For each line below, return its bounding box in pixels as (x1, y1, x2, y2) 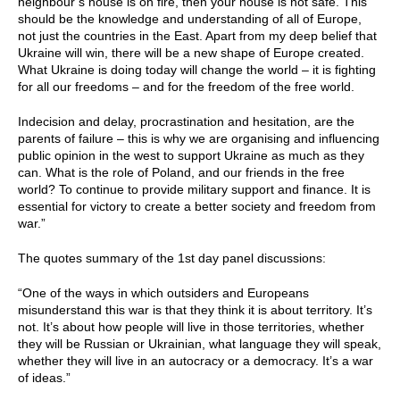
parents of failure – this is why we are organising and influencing (18, 131, 379, 146)
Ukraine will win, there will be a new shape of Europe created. (18, 46, 364, 60)
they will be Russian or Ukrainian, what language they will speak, (18, 337, 381, 351)
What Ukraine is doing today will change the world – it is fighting (18, 62, 376, 77)
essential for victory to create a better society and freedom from (18, 199, 376, 213)
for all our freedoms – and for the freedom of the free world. (18, 79, 354, 94)
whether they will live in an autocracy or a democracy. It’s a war (18, 354, 373, 368)
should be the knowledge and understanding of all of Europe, (18, 12, 362, 26)
